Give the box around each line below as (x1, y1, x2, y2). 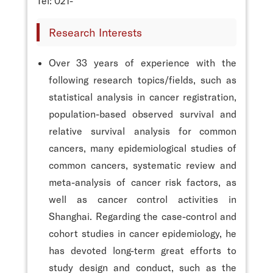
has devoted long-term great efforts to (49, 244, 236, 256)
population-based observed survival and (49, 107, 236, 119)
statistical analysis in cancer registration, (49, 90, 236, 102)
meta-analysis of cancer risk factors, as (49, 175, 236, 188)
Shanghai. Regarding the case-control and (49, 210, 236, 222)
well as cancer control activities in (49, 193, 236, 205)
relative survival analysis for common (49, 124, 236, 136)
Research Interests (49, 25, 142, 39)
